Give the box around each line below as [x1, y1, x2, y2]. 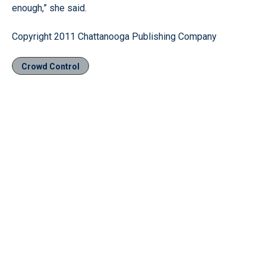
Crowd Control [21, 62, 80, 71]
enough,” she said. [12, 2, 87, 14]
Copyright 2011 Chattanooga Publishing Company [12, 31, 217, 42]
